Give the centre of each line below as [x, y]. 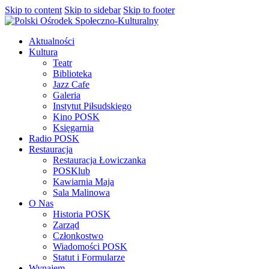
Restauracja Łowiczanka [99, 160]
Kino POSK [76, 117]
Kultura [43, 52]
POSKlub [71, 171]
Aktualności [52, 41]
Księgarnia [73, 128]
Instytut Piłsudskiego [92, 106]
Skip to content [33, 10]
